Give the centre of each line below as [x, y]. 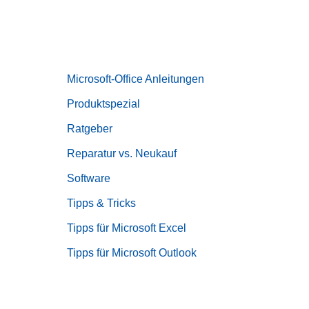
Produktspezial [103, 104]
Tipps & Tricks [101, 203]
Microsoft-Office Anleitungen [135, 79]
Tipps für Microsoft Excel [126, 228]
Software [88, 178]
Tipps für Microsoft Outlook [131, 253]
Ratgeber [89, 129]
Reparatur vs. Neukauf [121, 153]
